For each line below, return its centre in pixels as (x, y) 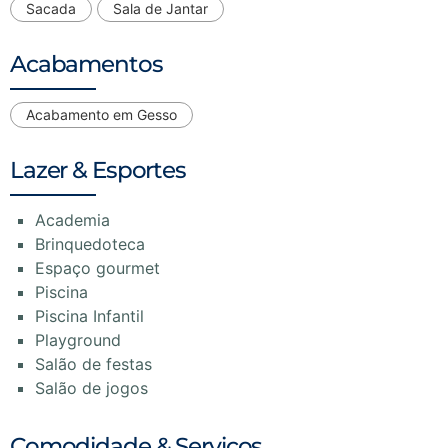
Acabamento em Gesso (101, 114)
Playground (78, 339)
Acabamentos (86, 63)
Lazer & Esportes (98, 169)
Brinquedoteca (90, 243)
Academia (72, 219)
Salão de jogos (91, 387)
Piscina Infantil (89, 315)
